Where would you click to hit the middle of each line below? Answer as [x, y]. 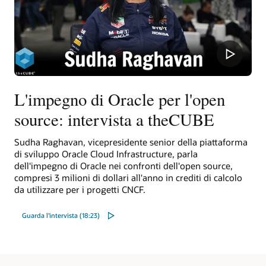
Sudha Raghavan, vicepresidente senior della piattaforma [131, 142]
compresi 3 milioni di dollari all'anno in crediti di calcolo [128, 178]
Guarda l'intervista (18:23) [61, 216]
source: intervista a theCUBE [114, 119]
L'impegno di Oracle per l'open [120, 99]
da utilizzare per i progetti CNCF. [80, 190]
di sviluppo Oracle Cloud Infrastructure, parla [106, 154]
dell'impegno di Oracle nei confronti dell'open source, [123, 166]
